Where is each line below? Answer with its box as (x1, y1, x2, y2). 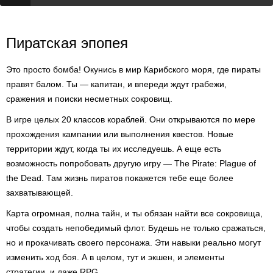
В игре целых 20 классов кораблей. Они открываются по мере (6, 115, 255, 124)
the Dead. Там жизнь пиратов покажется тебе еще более (6, 173, 233, 183)
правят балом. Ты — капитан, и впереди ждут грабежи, (6, 79, 227, 89)
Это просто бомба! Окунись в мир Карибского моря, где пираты (6, 65, 261, 74)
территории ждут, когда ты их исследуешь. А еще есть (6, 144, 221, 154)
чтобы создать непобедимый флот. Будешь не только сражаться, (6, 223, 266, 233)
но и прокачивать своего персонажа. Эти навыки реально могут (6, 238, 261, 247)
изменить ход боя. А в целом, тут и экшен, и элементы (6, 252, 224, 262)
